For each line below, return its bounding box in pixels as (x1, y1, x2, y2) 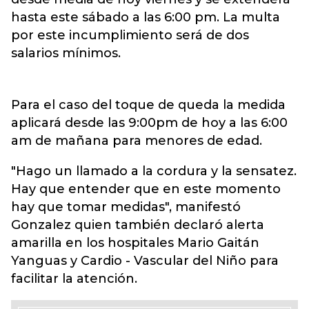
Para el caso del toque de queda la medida (11, 97, 286, 112)
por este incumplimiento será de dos (11, 28, 249, 43)
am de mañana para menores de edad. (11, 133, 262, 148)
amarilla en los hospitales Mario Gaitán (11, 235, 259, 250)
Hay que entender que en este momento (11, 181, 281, 197)
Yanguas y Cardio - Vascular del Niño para (11, 253, 279, 268)
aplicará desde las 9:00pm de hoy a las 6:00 (11, 115, 288, 130)
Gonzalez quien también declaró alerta (11, 217, 264, 232)
